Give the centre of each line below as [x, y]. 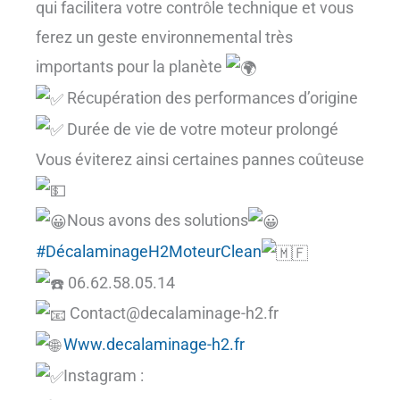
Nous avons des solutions [158, 220]
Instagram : [104, 375]
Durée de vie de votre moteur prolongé [201, 129]
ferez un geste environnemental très [164, 37]
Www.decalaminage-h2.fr [154, 344]
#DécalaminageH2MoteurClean [149, 251]
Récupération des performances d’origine [211, 97]
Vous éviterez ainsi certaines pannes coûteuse [200, 160]
